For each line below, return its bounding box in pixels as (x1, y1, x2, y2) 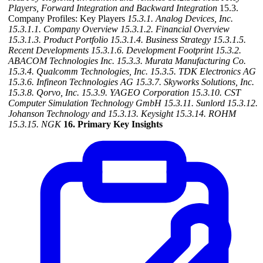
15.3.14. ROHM (176, 109, 236, 119)
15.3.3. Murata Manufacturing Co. (117, 56, 246, 66)
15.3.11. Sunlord (164, 98, 225, 109)
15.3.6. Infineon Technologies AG (8, 77, 133, 87)
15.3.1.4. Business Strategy (110, 35, 211, 45)
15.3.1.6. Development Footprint (91, 45, 213, 56)
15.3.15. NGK (8, 119, 61, 130)
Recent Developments (8, 45, 89, 56)
